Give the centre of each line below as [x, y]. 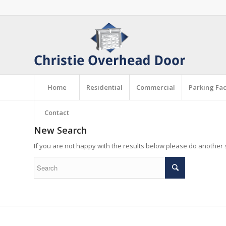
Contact [57, 112]
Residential [104, 87]
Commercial [156, 87]
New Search [60, 130]
